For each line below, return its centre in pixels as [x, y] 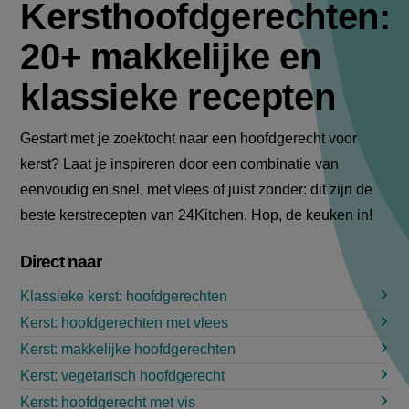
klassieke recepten [178, 96]
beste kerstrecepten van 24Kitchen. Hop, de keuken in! [197, 215]
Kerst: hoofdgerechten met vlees [125, 323]
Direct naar [61, 261]
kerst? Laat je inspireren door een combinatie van [180, 163]
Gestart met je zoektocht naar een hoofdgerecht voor [189, 138]
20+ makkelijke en [171, 56]
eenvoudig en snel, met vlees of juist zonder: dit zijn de [197, 189]
